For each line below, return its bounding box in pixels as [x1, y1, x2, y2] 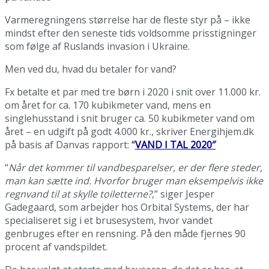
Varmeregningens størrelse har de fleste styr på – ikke [5, 13, 250, 26]
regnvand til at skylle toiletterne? [5, 187, 152, 201]
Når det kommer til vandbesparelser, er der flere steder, [8, 160, 262, 174]
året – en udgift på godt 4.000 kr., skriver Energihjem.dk [5, 124, 254, 138]
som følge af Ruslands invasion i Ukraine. [5, 39, 190, 53]
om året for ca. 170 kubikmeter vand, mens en [5, 98, 211, 112]
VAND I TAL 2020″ [135, 138, 216, 151]
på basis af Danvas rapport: [5, 138, 129, 151]
